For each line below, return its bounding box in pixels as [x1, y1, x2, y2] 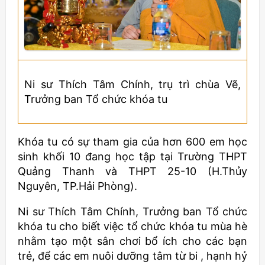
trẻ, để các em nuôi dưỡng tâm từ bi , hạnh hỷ [18, 250, 247, 262]
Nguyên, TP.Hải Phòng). [18, 180, 137, 192]
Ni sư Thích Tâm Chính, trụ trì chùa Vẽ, [24, 78, 241, 91]
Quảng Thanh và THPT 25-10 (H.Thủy [18, 165, 247, 177]
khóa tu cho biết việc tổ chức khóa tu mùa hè [18, 220, 247, 232]
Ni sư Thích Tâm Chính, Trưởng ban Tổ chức [18, 205, 247, 218]
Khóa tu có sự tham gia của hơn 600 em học [18, 135, 247, 148]
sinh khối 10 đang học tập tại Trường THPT [18, 150, 247, 163]
